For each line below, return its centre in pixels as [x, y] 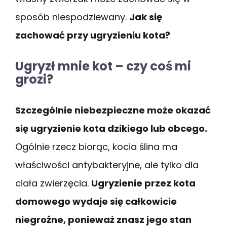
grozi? [34, 79]
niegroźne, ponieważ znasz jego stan [103, 219]
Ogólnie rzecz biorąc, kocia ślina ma [96, 146]
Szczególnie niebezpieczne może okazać [113, 110]
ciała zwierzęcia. [53, 183]
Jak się [146, 17]
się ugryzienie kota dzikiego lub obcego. [111, 128]
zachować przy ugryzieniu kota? [93, 35]
